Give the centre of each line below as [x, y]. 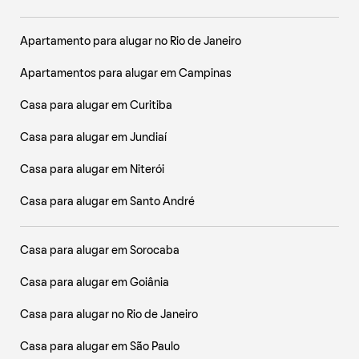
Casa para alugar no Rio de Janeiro [109, 315]
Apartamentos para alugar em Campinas [126, 74]
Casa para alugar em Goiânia [95, 283]
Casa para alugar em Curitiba [96, 106]
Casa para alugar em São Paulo [100, 347]
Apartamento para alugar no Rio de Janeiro [131, 42]
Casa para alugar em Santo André [107, 202]
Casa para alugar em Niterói [92, 170]
